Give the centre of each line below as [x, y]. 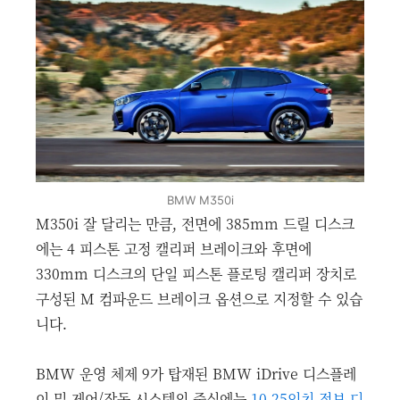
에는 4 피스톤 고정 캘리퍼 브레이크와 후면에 [174, 249]
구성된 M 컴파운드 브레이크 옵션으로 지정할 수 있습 [199, 299]
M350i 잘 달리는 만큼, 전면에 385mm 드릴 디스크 [195, 224]
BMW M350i [200, 200]
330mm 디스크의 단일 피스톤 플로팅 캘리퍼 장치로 [196, 274]
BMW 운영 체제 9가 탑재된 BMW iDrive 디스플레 [196, 374]
